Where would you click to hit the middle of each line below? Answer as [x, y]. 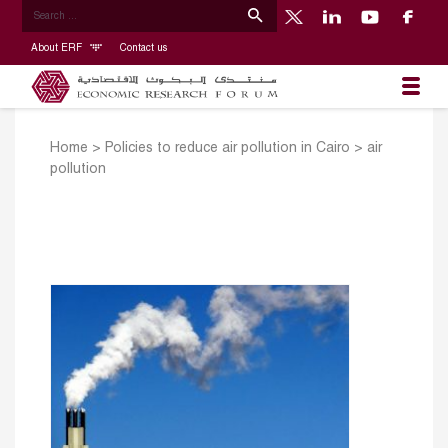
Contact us [143, 48]
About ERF [57, 48]
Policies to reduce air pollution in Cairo [227, 149]
